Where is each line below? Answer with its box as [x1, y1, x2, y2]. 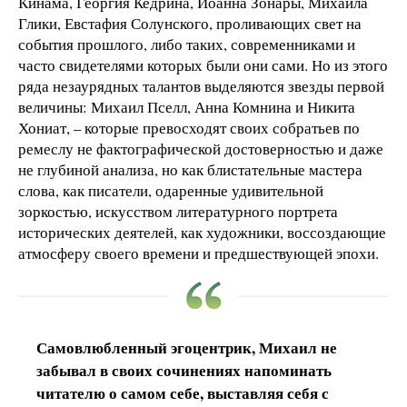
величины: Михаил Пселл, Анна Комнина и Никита [18, 95, 355, 117]
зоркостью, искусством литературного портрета [18, 200, 338, 222]
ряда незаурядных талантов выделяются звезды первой [18, 74, 384, 96]
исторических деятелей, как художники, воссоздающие [18, 221, 386, 243]
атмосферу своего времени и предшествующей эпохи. [18, 242, 379, 263]
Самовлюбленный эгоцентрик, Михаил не [36, 335, 337, 359]
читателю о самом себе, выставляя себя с [36, 381, 329, 404]
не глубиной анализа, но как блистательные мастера [18, 158, 362, 180]
